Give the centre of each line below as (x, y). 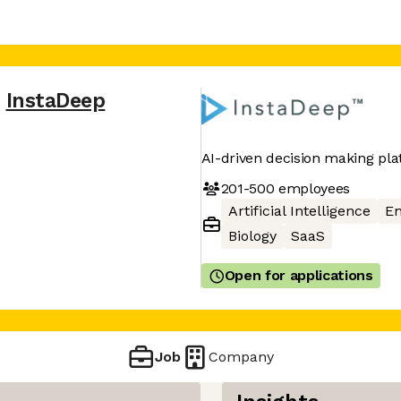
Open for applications (299, 275)
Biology (252, 236)
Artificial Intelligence (299, 211)
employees (312, 188)
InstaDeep (55, 101)
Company (242, 356)
